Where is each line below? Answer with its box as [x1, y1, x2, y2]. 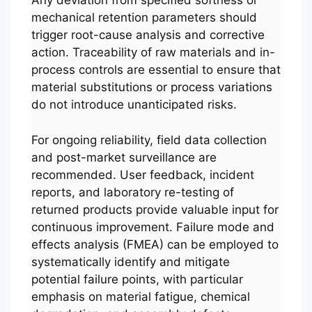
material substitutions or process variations [31, 80, 272, 95]
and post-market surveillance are [31, 150, 217, 164]
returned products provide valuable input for [31, 202, 279, 217]
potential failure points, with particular [31, 272, 243, 286]
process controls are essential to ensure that [31, 63, 281, 77]
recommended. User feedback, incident [31, 167, 254, 182]
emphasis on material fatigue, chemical [31, 289, 250, 304]
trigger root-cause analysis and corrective [31, 28, 265, 42]
